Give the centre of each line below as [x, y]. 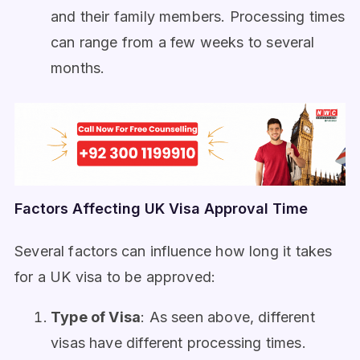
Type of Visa [96, 317]
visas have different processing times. [178, 343]
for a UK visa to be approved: [115, 277]
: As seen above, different [228, 317]
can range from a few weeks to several [183, 43]
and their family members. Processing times [198, 17]
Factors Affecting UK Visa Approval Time [161, 209]
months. [78, 68]
